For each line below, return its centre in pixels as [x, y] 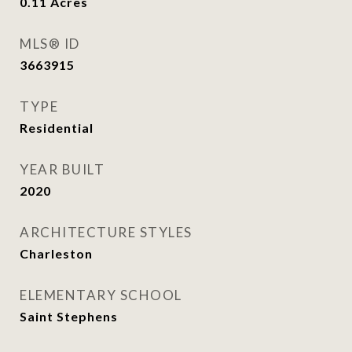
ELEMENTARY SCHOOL [101, 295]
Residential [57, 128]
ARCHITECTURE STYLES [106, 232]
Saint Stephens [69, 316]
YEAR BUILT [62, 169]
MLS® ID [50, 44]
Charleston [56, 253]
